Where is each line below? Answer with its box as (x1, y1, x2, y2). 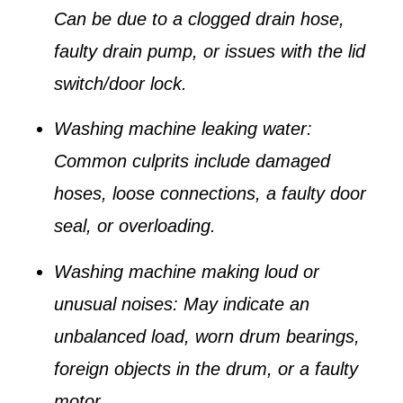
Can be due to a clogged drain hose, (54, 8, 345, 29)
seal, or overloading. (54, 216, 216, 237)
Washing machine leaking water (54, 119, 307, 139)
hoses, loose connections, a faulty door (54, 184, 366, 204)
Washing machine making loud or (54, 261, 319, 282)
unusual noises (54, 293, 173, 314)
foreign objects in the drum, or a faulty (54, 358, 358, 379)
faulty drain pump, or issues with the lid (54, 40, 365, 61)
